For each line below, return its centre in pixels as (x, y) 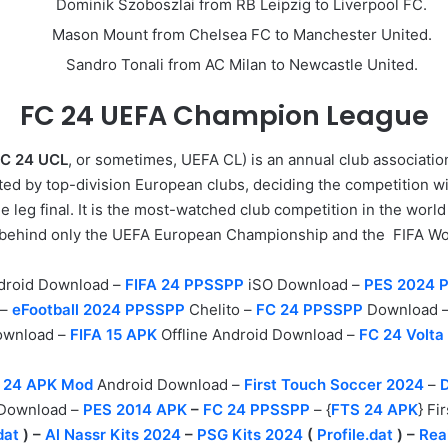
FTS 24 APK (374, 410)
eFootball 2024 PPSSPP (98, 310)
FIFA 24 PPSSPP (184, 285)
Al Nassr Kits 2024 (112, 435)
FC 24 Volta (401, 335)
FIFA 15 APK (113, 335)
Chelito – (220, 310)
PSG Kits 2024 (249, 435)
